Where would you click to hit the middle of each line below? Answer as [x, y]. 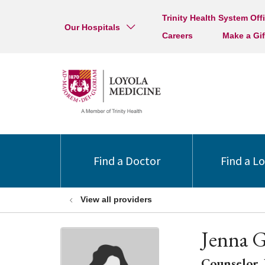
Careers [177, 35]
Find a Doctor [127, 161]
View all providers [116, 199]
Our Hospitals [92, 27]
